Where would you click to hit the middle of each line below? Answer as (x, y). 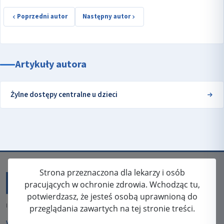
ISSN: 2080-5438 (29, 206)
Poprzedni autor (42, 17)
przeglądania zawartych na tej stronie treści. (112, 209)
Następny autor (106, 17)
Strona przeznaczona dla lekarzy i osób (112, 173)
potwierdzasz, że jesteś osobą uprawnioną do (112, 197)
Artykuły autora (51, 65)
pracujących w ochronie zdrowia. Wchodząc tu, (112, 185)
